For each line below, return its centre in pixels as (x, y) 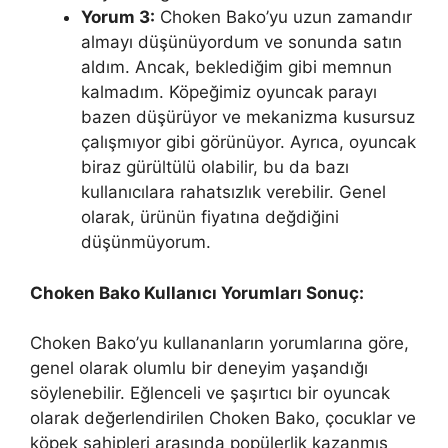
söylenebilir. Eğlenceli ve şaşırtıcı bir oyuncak (210, 393)
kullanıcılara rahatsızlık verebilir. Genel (233, 192)
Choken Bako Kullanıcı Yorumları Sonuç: (197, 292)
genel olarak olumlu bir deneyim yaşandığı (199, 368)
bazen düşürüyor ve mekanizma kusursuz (248, 117)
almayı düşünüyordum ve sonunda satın (241, 42)
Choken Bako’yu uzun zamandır (283, 17)
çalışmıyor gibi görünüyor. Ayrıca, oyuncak (248, 142)
